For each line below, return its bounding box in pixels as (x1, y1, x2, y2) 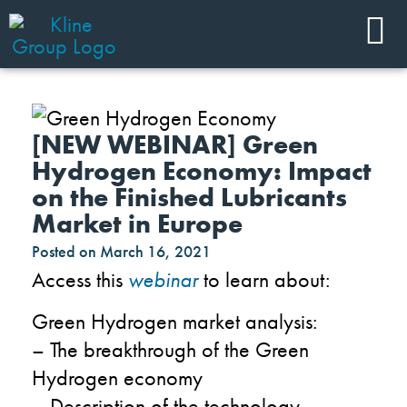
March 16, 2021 (100, 240, 211, 262)
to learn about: (203, 264, 330, 293)
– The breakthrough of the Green (32, 334, 309, 363)
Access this (32, 264, 128, 293)
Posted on (32, 240, 96, 262)
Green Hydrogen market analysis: (32, 306, 317, 335)
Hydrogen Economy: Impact (32, 154, 372, 188)
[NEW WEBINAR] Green (32, 127, 318, 162)
